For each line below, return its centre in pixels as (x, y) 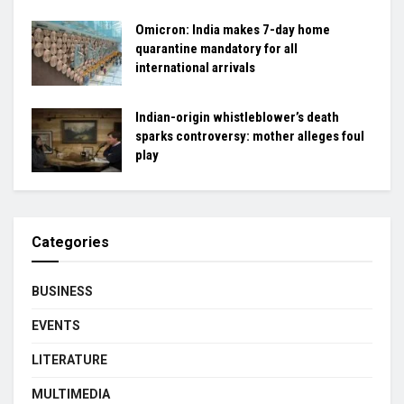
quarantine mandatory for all (216, 49)
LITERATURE (69, 360)
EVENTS (56, 326)
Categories (70, 242)
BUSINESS (62, 291)
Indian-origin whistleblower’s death (237, 117)
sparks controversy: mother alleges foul (250, 136)
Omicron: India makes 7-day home (233, 30)
